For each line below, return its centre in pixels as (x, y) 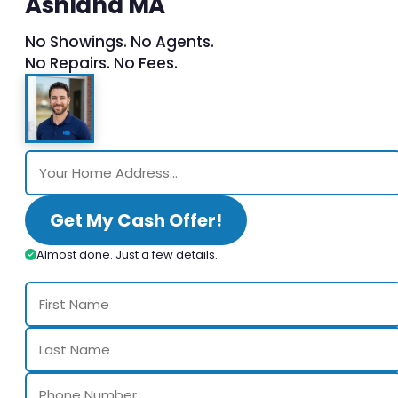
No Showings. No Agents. (119, 41)
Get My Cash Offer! (136, 220)
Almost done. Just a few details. (127, 254)
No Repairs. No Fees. (101, 63)
